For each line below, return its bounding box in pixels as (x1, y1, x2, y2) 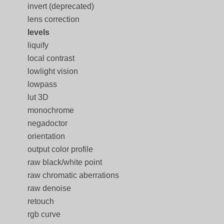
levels (27, 28, 49, 36)
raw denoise (27, 184, 71, 192)
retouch (27, 197, 54, 205)
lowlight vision (27, 67, 78, 75)
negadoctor (27, 119, 67, 127)
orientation (27, 132, 65, 140)
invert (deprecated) (27, 2, 94, 10)
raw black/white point (27, 158, 102, 166)
